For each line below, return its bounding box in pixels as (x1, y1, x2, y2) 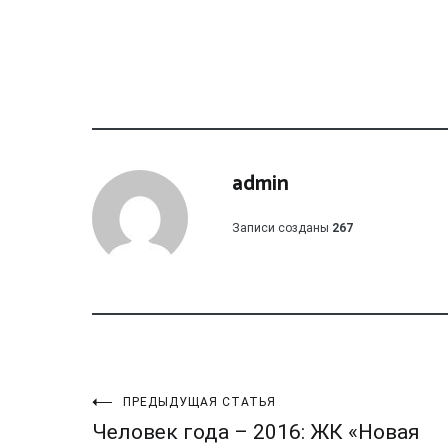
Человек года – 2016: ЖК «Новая (92, 420, 420, 444)
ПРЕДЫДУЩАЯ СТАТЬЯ (123, 395, 276, 409)
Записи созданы (232, 221, 329, 235)
